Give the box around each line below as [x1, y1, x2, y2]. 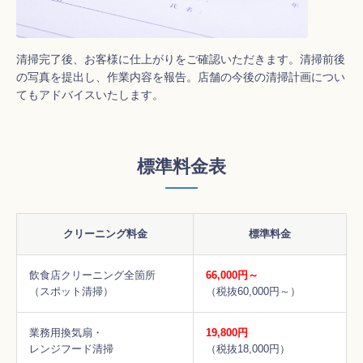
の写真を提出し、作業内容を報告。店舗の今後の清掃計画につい [16, 70, 345, 83]
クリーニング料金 [62, 228, 147, 240]
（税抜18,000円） [206, 343, 290, 355]
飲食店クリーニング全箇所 [29, 269, 156, 281]
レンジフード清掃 [29, 343, 113, 355]
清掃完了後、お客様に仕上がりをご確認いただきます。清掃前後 [16, 53, 345, 66]
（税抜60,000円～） [206, 285, 301, 297]
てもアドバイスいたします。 [16, 88, 164, 101]
